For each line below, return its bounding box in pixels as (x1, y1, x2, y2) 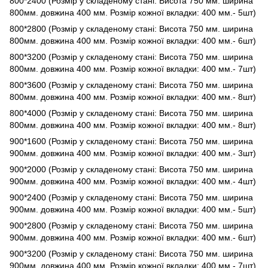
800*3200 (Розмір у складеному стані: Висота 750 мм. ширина (10, 51, 253, 62)
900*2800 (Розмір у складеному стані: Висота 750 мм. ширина (10, 220, 253, 230)
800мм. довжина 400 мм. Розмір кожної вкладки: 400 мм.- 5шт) (10, 7, 256, 17)
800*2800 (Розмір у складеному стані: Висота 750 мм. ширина (10, 23, 253, 33)
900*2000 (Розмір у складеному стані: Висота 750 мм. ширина (10, 164, 253, 174)
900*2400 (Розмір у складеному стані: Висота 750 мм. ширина (10, 192, 253, 202)
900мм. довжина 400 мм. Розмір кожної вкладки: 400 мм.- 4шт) (10, 176, 256, 186)
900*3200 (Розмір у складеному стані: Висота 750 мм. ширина (10, 248, 253, 258)
